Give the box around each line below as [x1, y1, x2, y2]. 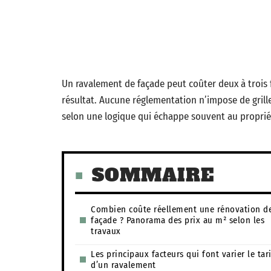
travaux [91, 226, 121, 237]
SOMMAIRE [92, 163, 214, 188]
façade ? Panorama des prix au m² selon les [91, 215, 264, 226]
